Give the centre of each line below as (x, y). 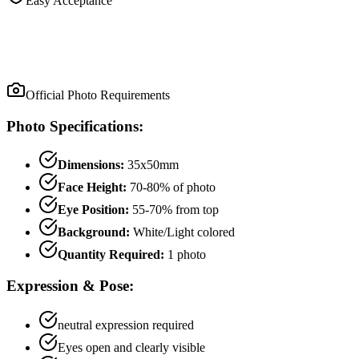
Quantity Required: (111, 255)
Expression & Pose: (70, 286)
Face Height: (92, 188)
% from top (190, 210)
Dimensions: (91, 165)
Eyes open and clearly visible (131, 347)
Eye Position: (93, 210)
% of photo (188, 188)
